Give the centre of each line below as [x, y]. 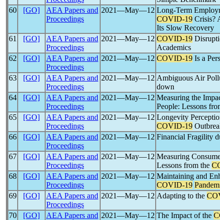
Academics [174, 47]
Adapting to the [182, 196]
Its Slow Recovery [185, 28]
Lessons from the [184, 165]
